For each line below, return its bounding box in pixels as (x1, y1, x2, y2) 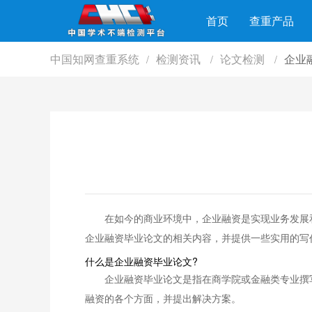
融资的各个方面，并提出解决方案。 (85, 291, 241, 305)
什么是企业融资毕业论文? (85, 254, 198, 268)
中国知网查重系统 (50, 51, 139, 67)
